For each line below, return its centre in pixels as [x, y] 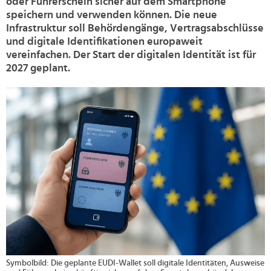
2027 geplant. [38, 68]
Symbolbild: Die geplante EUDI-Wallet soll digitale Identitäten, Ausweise [135, 263]
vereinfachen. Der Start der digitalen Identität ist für [131, 55]
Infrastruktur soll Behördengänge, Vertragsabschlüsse [135, 28]
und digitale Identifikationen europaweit [104, 42]
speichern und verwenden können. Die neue [112, 15]
